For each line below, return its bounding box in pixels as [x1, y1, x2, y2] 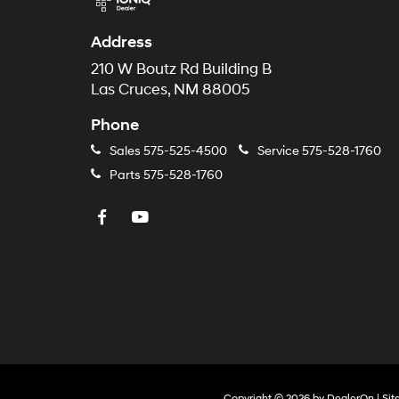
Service [255, 142, 302, 159]
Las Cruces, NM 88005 [91, 80, 250, 99]
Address [91, 31, 152, 53]
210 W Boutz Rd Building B [91, 60, 272, 78]
